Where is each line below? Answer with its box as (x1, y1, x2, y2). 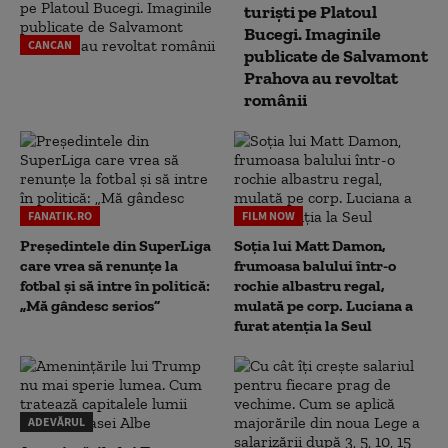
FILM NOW (242, 208, 295, 223)
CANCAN (28, 37, 72, 52)
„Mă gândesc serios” (20, 296, 160, 315)
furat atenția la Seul (234, 316, 372, 335)
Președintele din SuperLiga (20, 236, 211, 255)
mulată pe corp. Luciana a (234, 296, 413, 315)
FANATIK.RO (28, 208, 92, 223)
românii (244, 89, 307, 111)
